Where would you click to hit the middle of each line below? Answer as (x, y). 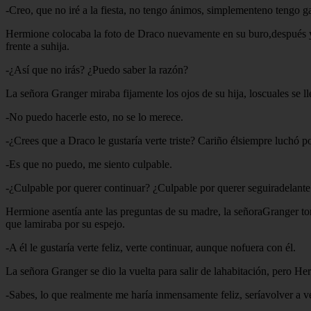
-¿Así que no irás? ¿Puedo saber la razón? (97, 69)
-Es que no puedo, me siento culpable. (89, 164)
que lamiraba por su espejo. (65, 224)
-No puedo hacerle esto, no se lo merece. (94, 117)
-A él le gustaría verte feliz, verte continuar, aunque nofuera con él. (151, 247)
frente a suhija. (37, 46)
